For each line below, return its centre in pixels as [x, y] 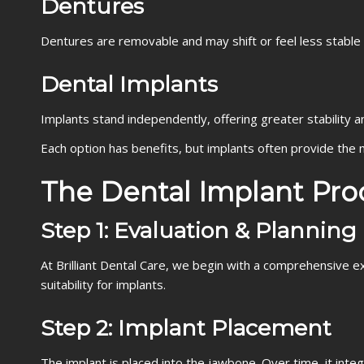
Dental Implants [129, 84]
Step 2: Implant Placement [186, 328]
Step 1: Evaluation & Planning [199, 230]
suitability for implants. [103, 284]
